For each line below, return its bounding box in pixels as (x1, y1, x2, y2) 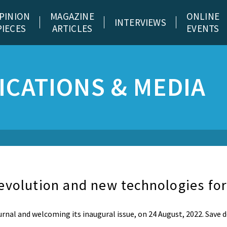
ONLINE (186, 10, 219, 22)
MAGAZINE (50, 10, 94, 22)
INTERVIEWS (114, 16, 166, 28)
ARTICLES (52, 22, 93, 34)
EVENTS (186, 22, 219, 34)
